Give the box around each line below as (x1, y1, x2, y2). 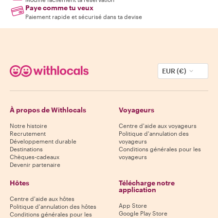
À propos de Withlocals (10, 106, 86, 114)
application (119, 185, 156, 194)
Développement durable (10, 138, 76, 145)
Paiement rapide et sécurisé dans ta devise (25, 13, 142, 20)
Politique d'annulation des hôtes (10, 203, 96, 210)
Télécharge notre (119, 179, 175, 187)
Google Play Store (119, 210, 167, 217)
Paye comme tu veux (25, 3, 93, 12)
